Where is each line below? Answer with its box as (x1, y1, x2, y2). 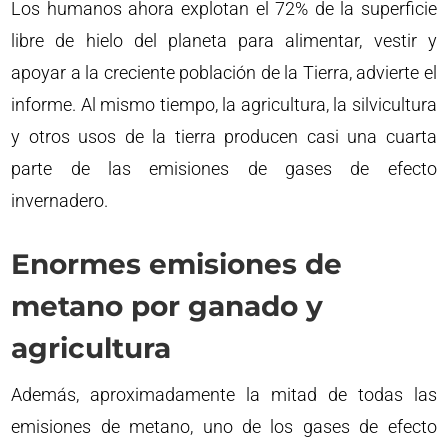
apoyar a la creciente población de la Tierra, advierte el (11, 62, 437, 84)
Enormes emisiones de (11, 247, 343, 282)
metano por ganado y (11, 289, 324, 324)
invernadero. (11, 190, 109, 212)
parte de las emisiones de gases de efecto (11, 158, 437, 180)
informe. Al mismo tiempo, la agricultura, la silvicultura (11, 94, 437, 116)
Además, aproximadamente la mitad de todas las (11, 384, 437, 406)
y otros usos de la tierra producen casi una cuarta (11, 126, 437, 148)
